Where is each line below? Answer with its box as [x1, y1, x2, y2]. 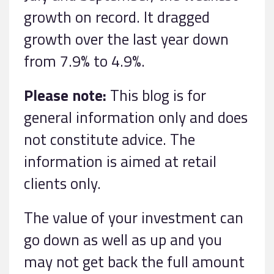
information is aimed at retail [24, 149, 217, 173]
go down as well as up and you [24, 227, 222, 251]
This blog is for [106, 83, 206, 107]
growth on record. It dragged [24, 4, 210, 29]
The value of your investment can [24, 205, 243, 229]
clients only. [24, 171, 101, 195]
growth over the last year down [24, 26, 229, 51]
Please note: [24, 83, 106, 107]
